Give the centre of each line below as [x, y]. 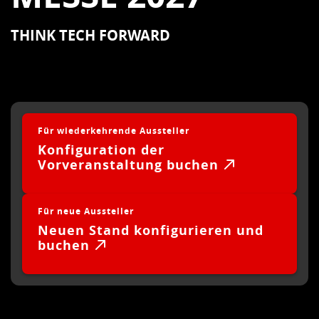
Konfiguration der [101, 150]
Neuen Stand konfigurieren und [151, 230]
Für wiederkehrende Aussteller [114, 130]
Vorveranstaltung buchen [128, 164]
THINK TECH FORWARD [90, 35]
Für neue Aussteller [86, 211]
